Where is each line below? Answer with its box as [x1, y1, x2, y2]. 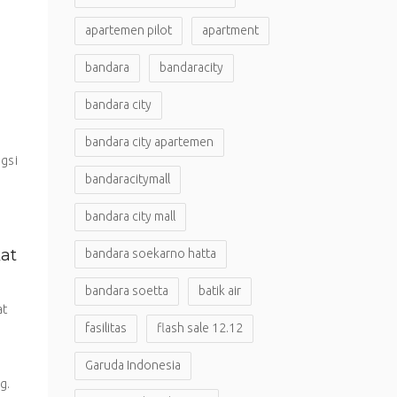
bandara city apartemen [84, 135, 214, 149]
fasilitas [84, 321, 127, 335]
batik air [198, 284, 241, 298]
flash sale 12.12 [156, 321, 243, 335]
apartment [201, 23, 259, 37]
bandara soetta [84, 284, 168, 298]
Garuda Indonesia [84, 358, 181, 372]
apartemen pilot [84, 23, 172, 37]
